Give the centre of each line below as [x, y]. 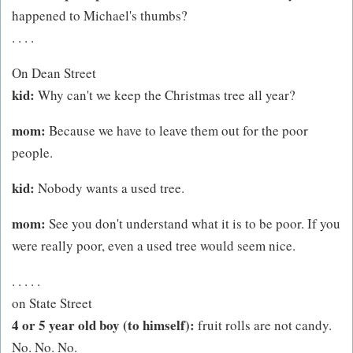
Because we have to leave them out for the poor [177, 130]
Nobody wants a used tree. [110, 188]
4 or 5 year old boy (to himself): [103, 325]
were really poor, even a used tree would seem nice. [154, 245]
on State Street [52, 303]
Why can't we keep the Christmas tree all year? [165, 95]
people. [32, 152]
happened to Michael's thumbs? [100, 15]
